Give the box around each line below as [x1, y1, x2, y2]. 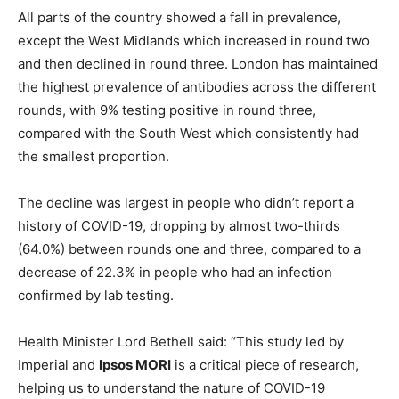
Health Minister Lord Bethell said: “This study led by [18, 333, 344, 351]
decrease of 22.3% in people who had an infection [18, 264, 332, 281]
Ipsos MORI [99, 356, 171, 374]
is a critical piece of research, [171, 356, 359, 374]
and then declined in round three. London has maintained [18, 55, 378, 73]
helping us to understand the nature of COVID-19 [18, 379, 325, 397]
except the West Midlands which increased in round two [18, 32, 370, 50]
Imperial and [18, 356, 99, 374]
